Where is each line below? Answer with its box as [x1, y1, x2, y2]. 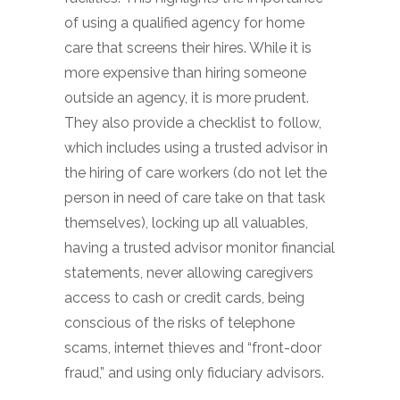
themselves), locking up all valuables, [64, 214, 308, 231]
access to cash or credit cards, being [64, 289, 304, 306]
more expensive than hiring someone [64, 64, 306, 81]
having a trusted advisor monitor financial [64, 239, 335, 256]
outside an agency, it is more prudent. [64, 89, 309, 106]
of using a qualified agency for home [64, 14, 304, 31]
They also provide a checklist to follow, [64, 114, 321, 131]
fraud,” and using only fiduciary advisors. [64, 364, 324, 381]
